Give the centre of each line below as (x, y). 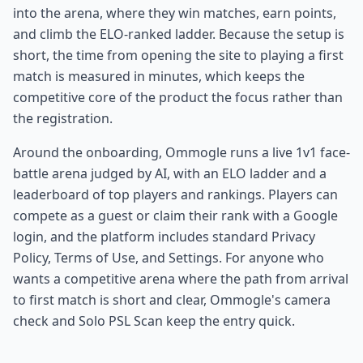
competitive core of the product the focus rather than (178, 97)
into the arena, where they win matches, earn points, (175, 13)
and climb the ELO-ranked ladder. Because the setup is (179, 34)
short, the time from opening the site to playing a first (178, 55)
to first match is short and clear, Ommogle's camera (172, 299)
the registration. (63, 118)
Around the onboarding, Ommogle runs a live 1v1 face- (181, 152)
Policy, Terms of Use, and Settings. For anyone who (169, 257)
